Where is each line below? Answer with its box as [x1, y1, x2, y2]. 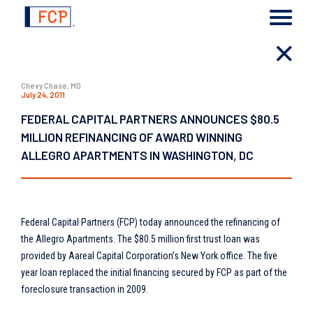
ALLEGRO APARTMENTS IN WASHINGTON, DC [21, 148, 254, 162]
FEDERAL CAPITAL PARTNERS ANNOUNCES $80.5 [21, 112, 279, 126]
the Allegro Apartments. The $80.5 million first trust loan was [21, 233, 260, 245]
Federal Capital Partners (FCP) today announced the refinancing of [21, 217, 280, 228]
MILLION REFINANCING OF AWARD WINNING [21, 130, 242, 144]
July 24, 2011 [21, 89, 65, 99]
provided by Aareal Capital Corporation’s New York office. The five [21, 250, 277, 261]
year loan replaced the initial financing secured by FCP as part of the [21, 267, 287, 278]
